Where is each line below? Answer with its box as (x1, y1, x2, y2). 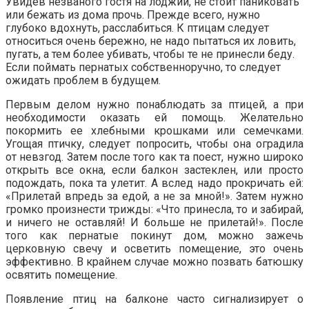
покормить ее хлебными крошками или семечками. (6, 124, 303, 138)
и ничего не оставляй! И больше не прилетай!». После (6, 216, 303, 230)
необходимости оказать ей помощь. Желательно (6, 111, 303, 125)
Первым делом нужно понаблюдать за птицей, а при (6, 98, 303, 112)
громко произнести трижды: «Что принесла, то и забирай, (6, 203, 303, 217)
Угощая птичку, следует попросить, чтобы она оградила (6, 137, 303, 151)
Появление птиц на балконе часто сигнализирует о (6, 292, 303, 306)
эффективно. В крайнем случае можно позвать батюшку (6, 255, 303, 269)
